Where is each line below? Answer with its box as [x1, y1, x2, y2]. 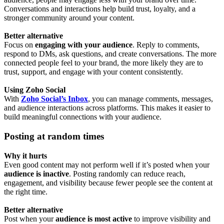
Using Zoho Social [4, 85, 65, 94]
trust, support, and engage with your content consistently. [4, 67, 183, 76]
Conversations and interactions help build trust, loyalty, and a [4, 4, 195, 13]
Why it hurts [4, 151, 47, 160]
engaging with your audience [35, 40, 132, 49]
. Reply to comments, [132, 40, 199, 49]
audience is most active [55, 214, 134, 223]
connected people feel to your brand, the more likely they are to [4, 58, 203, 67]
